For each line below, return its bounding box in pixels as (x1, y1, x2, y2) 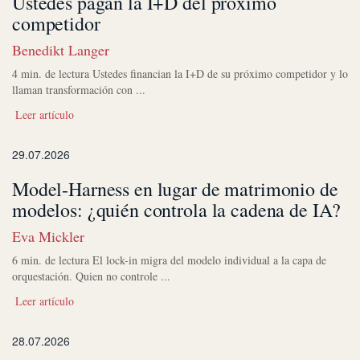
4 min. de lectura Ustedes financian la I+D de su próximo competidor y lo (12, 65, 348, 81)
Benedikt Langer (12, 39, 109, 59)
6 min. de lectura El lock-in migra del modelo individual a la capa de (12, 252, 326, 268)
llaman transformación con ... (12, 81, 145, 97)
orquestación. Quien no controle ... (12, 268, 170, 284)
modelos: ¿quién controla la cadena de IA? (12, 196, 342, 223)
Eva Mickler (12, 226, 84, 246)
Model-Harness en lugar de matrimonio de (12, 175, 338, 202)
